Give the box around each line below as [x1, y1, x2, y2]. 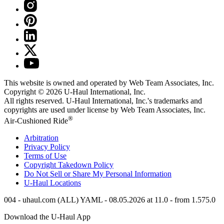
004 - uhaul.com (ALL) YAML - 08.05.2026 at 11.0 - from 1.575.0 [4, 195, 215, 204]
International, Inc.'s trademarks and [90, 96, 202, 105]
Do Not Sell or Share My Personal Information [24, 169, 171, 178]
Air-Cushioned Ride [4, 116, 68, 125]
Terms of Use [24, 151, 66, 160]
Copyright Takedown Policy [24, 160, 113, 169]
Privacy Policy [24, 142, 70, 151]
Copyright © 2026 [4, 87, 64, 96]
